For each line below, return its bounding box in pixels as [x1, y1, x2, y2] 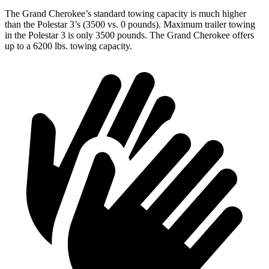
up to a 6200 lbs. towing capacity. [5, 41, 132, 52]
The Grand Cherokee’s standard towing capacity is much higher [5, 8, 246, 19]
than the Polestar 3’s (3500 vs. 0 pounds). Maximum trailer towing [5, 19, 255, 30]
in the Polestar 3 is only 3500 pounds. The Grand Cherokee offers [5, 30, 254, 41]
